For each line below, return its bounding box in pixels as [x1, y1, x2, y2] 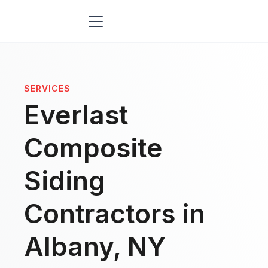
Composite [24, 132, 163, 164]
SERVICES [24, 83, 71, 93]
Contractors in [24, 197, 205, 230]
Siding [24, 165, 105, 197]
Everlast [24, 99, 128, 131]
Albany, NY [24, 230, 166, 263]
